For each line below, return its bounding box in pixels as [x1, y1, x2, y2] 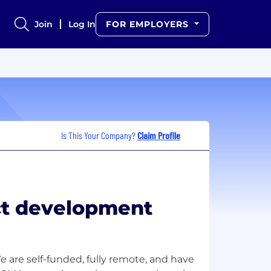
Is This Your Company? [61, 129, 137, 141]
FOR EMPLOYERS [106, 19, 192, 30]
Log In [68, 19, 96, 30]
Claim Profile [137, 129, 180, 141]
